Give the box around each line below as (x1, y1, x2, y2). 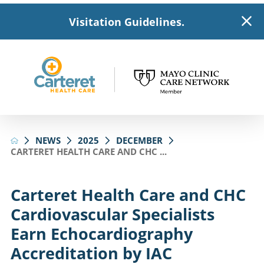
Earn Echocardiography (10, 223, 193, 245)
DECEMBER (116, 134, 163, 146)
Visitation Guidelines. (68, 14, 184, 29)
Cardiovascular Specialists (10, 203, 214, 226)
